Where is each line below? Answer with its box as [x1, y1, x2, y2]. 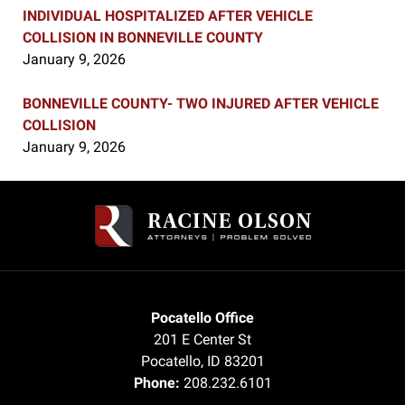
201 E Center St [154, 331, 251, 349]
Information [202, 203, 277, 221]
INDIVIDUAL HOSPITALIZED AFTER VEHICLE [23, 7, 313, 25]
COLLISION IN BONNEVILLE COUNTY [23, 29, 263, 47]
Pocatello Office [151, 309, 254, 327]
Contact [202, 182, 251, 200]
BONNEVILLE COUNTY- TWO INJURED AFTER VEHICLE [23, 95, 379, 113]
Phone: [133, 374, 184, 392]
